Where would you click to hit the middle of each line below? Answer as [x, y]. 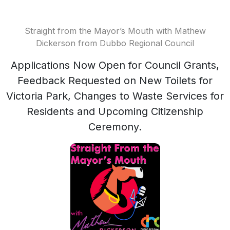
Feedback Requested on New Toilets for [115, 81]
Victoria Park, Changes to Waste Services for [115, 96]
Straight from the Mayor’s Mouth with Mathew [115, 31]
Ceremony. [115, 127]
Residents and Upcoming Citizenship [115, 111]
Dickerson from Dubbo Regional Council [115, 43]
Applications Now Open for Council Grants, [115, 65]
